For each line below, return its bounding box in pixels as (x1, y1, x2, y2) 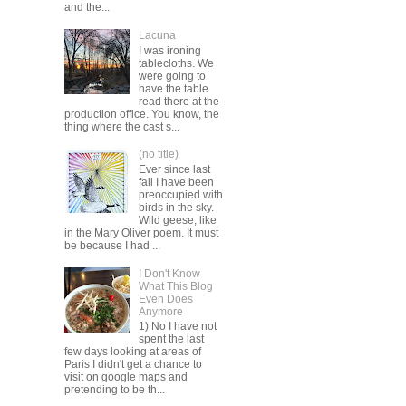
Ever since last (138, 162, 210, 176)
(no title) (138, 148, 179, 161)
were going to (138, 69, 206, 82)
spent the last (138, 332, 204, 345)
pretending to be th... (64, 382, 165, 396)
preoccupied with (138, 188, 223, 201)
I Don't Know (138, 266, 200, 280)
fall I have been (138, 175, 214, 188)
